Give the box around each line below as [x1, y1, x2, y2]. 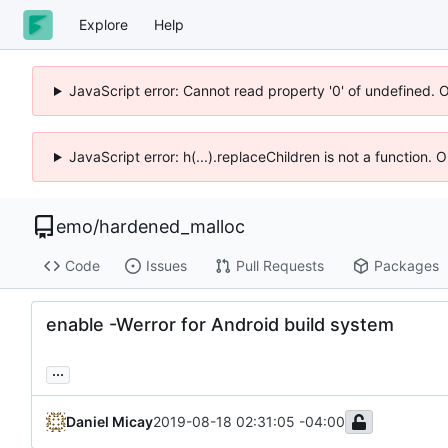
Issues [145, 257, 187, 275]
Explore [79, 15, 128, 33]
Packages [373, 257, 439, 275]
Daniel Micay [66, 412, 153, 430]
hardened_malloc [99, 216, 245, 237]
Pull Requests [235, 257, 324, 275]
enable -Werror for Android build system [46, 313, 394, 335]
